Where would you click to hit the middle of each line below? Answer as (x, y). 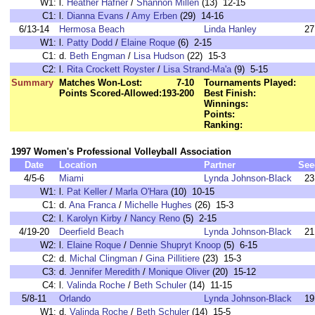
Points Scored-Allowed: (110, 93)
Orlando (75, 298)
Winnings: (226, 104)
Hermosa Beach (92, 29)
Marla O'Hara (142, 192)
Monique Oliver (179, 272)
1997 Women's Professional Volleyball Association (121, 152)
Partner (220, 165)
